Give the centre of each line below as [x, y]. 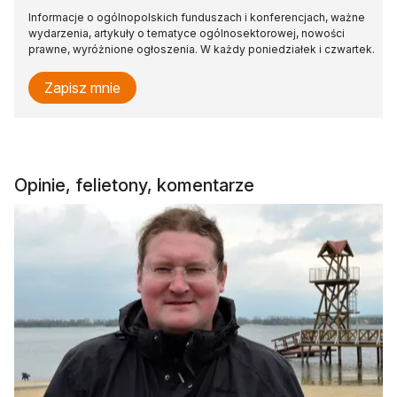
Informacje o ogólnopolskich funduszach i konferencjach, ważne [197, 17]
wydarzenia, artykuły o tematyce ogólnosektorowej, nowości [187, 33]
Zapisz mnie [82, 87]
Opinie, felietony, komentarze [134, 185]
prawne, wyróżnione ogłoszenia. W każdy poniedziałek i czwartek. [202, 49]
